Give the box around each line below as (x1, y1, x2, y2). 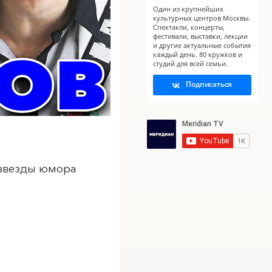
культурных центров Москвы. (153, 13, 250, 22)
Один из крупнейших (153, 4, 223, 13)
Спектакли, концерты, (153, 22, 225, 32)
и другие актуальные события (153, 41, 251, 50)
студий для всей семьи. (153, 59, 228, 68)
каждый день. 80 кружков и (153, 50, 242, 59)
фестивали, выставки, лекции (153, 32, 248, 41)
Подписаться (184, 79, 233, 89)
